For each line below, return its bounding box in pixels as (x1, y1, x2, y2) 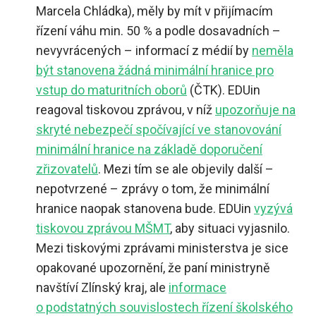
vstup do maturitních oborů (36, 82, 187, 97)
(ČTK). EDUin (187, 82, 260, 97)
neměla (252, 42, 293, 58)
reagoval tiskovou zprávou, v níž (36, 102, 215, 117)
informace (169, 279, 226, 295)
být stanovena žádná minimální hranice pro (36, 62, 274, 78)
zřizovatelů (36, 161, 98, 176)
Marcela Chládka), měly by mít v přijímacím (36, 3, 273, 18)
